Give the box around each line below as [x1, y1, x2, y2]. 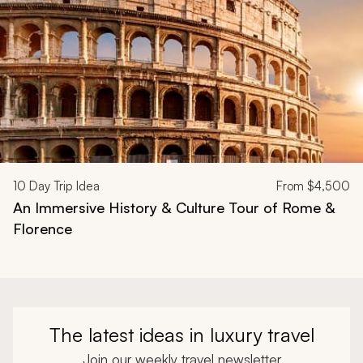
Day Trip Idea [26, 177, 100, 194]
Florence [13, 219, 72, 237]
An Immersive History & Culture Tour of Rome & [13, 198, 335, 216]
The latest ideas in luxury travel [49, 322, 314, 347]
